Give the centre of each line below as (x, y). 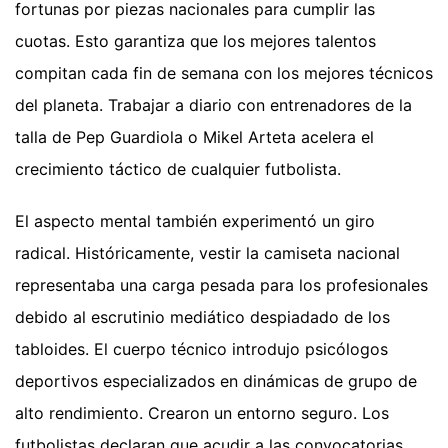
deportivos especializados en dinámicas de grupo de (216, 381)
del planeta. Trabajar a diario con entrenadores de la (213, 105)
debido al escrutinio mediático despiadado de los (202, 317)
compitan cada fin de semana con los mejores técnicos (224, 73)
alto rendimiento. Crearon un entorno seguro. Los (202, 413)
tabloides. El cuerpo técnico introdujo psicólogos (201, 349)
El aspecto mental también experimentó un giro (195, 221)
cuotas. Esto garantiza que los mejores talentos (195, 41)
